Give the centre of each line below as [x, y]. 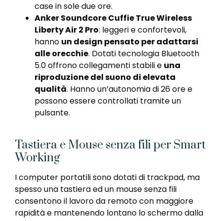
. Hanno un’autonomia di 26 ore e [129, 89]
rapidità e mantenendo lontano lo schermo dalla [109, 213]
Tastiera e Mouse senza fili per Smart [110, 145]
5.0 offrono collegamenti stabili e [99, 65]
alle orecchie [61, 53]
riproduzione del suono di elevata [105, 77]
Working [37, 158]
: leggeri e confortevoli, [143, 30]
